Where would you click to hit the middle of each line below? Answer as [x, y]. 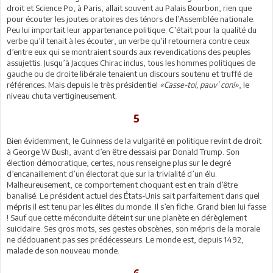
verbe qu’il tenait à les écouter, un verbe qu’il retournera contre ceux [128, 41]
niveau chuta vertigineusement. [62, 95]
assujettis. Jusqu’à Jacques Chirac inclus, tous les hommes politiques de [131, 62]
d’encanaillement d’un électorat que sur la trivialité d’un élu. [112, 173]
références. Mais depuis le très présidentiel [83, 84]
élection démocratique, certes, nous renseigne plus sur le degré [119, 162]
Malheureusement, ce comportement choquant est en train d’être [122, 184]
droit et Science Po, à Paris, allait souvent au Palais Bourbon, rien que [129, 8]
